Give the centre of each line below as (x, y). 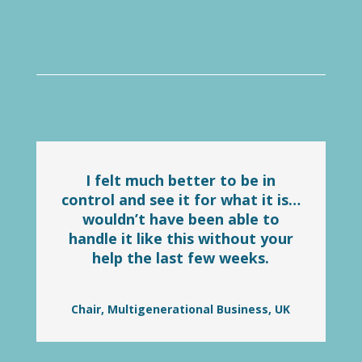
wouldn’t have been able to (181, 219)
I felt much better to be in (181, 181)
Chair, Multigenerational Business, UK (181, 309)
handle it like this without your (181, 239)
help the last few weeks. (181, 258)
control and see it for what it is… (181, 200)
